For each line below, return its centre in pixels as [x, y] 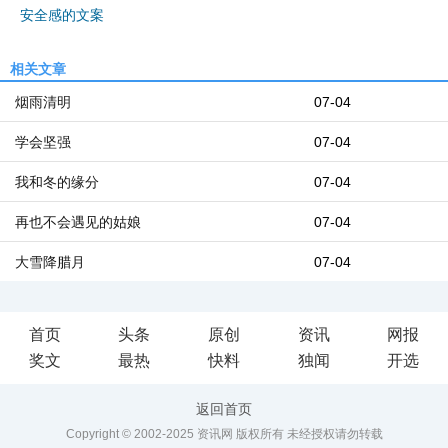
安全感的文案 [62, 15]
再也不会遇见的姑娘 [78, 222]
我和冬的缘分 [57, 182]
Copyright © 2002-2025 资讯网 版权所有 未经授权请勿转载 [224, 434]
